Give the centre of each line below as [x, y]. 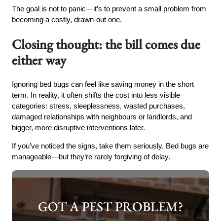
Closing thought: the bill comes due [106, 44]
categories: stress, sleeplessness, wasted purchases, [99, 106]
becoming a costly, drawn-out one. [67, 20]
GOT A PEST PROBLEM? [110, 207]
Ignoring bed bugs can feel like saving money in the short [103, 84]
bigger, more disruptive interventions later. [79, 128]
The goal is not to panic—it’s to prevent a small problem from [109, 9]
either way [39, 60]
